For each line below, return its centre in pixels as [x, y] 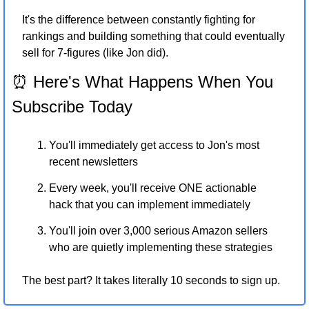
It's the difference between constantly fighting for [139, 19]
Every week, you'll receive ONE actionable [153, 188]
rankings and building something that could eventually [153, 36]
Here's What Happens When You [151, 81]
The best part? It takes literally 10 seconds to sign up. [151, 280]
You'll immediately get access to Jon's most [154, 145]
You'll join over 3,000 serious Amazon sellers [158, 230]
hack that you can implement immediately [150, 204]
